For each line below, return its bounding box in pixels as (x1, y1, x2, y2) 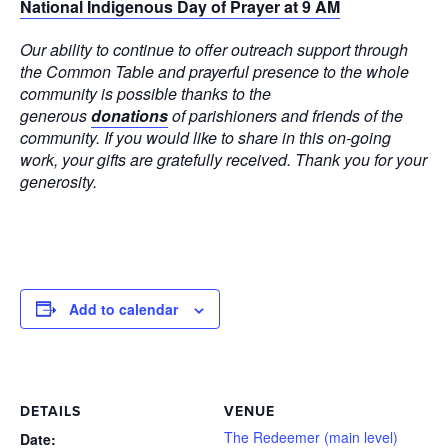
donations (91, 104, 168, 128)
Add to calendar (69, 298, 178, 319)
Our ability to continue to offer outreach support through (20, 38, 408, 62)
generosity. (20, 170, 97, 194)
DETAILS (20, 403, 81, 421)
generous (20, 104, 91, 128)
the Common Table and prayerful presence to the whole (20, 60, 409, 84)
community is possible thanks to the (20, 82, 271, 106)
